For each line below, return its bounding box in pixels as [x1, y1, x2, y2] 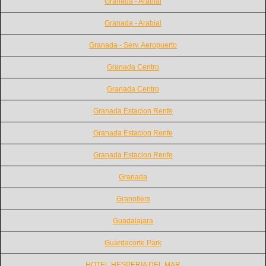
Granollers [116, 194, 150, 203]
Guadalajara [113, 216, 153, 225]
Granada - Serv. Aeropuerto [89, 40, 177, 49]
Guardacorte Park [104, 238, 161, 247]
